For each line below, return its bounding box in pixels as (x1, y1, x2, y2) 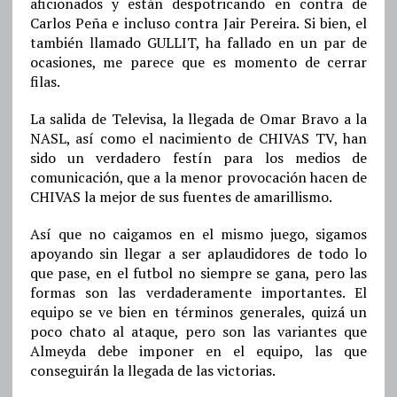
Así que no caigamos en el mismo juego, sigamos (29, 224, 368, 245)
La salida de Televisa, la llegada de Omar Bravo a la (29, 109, 368, 129)
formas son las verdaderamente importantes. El (29, 283, 368, 303)
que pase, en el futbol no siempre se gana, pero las (29, 263, 368, 284)
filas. (29, 72, 60, 92)
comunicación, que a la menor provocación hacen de (29, 167, 368, 188)
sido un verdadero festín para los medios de (29, 148, 368, 168)
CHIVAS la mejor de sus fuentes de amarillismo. (29, 187, 332, 207)
